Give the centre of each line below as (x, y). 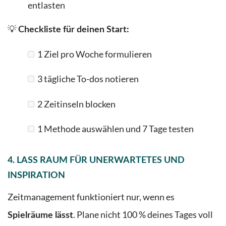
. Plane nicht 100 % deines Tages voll (143, 215)
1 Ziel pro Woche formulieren (93, 54)
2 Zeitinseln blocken (75, 104)
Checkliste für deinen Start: (74, 29)
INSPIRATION (36, 176)
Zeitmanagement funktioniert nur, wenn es (91, 197)
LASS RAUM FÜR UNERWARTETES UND (101, 161)
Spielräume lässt (40, 215)
